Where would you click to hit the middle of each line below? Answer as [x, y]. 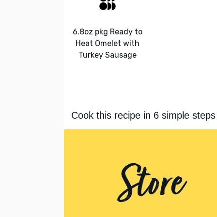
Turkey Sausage [108, 55]
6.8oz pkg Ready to [108, 31]
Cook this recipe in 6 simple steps [143, 116]
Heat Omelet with [108, 43]
